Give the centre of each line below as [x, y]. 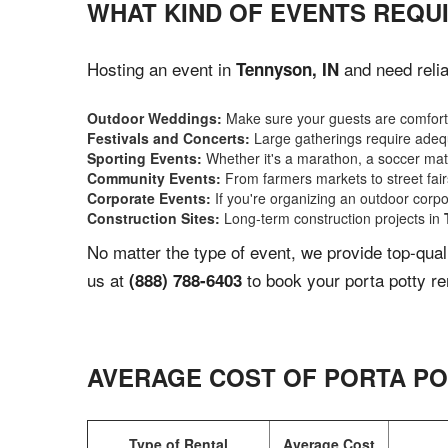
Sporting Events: [144, 158]
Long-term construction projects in [332, 218]
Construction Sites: [153, 218]
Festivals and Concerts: [168, 138]
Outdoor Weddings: [154, 118]
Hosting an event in [161, 68]
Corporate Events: [149, 198]
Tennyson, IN [287, 69]
